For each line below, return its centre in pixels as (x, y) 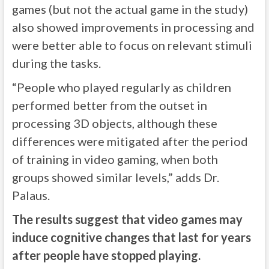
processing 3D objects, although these (114, 123)
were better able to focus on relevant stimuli (132, 45)
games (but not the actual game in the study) (130, 9)
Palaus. (31, 195)
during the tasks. (56, 63)
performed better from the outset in (109, 105)
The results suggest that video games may (127, 219)
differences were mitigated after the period (130, 141)
